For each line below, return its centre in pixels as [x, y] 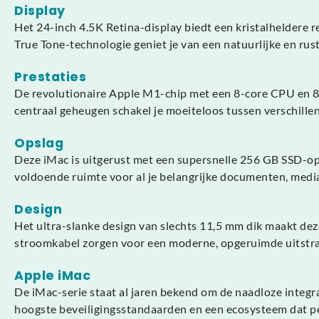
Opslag [39, 143]
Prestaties [50, 77]
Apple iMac [52, 276]
